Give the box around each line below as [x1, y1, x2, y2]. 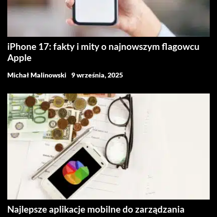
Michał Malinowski [7, 70, 66, 79]
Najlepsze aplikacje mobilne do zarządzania [7, 203, 185, 215]
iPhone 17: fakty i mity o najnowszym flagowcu [7, 40, 200, 52]
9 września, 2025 [71, 70, 123, 79]
